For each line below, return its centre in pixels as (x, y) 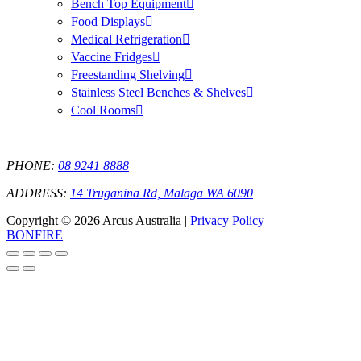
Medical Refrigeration (127, 39)
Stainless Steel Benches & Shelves (158, 93)
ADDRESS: (38, 193)
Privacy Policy (227, 221)
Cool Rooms (103, 110)
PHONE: (32, 166)
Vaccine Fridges (112, 57)
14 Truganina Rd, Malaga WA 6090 (162, 193)
